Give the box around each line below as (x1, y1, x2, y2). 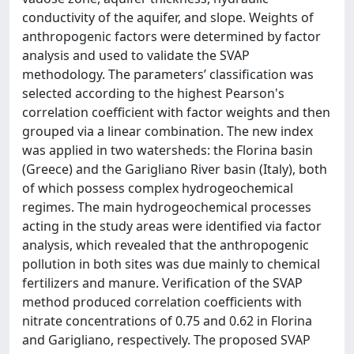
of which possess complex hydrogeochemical (22, 179, 293, 197)
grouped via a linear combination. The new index (22, 122, 313, 140)
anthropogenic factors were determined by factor (22, 28, 321, 45)
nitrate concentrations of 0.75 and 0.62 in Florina (22, 312, 312, 330)
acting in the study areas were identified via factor (22, 217, 322, 235)
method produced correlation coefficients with (22, 293, 302, 311)
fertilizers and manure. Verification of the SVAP (22, 274, 303, 292)
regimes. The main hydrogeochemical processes (22, 198, 311, 216)
